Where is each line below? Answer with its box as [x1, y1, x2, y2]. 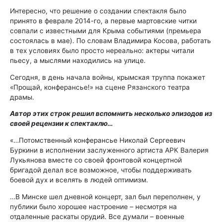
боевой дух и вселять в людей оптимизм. [10, 175, 148, 184]
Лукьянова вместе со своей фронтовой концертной [10, 156, 182, 164]
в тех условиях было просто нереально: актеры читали [10, 46, 194, 55]
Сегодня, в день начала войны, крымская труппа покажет [10, 73, 205, 81]
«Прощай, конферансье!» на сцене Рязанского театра [10, 83, 190, 91]
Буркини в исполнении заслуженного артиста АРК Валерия [10, 146, 209, 154]
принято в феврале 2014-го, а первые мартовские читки [10, 16, 197, 25]
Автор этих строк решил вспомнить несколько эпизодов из [10, 110, 212, 118]
